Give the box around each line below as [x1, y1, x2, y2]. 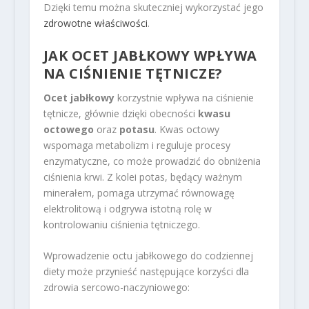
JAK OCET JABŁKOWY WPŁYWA [43, 46, 257, 65]
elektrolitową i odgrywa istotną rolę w [43, 201, 212, 215]
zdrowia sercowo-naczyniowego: [43, 281, 190, 295]
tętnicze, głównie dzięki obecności [43, 106, 198, 120]
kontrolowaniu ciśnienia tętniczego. [43, 217, 200, 231]
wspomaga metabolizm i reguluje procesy [43, 138, 230, 152]
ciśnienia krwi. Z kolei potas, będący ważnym [43, 170, 242, 183]
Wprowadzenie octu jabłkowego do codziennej [43, 249, 253, 263]
